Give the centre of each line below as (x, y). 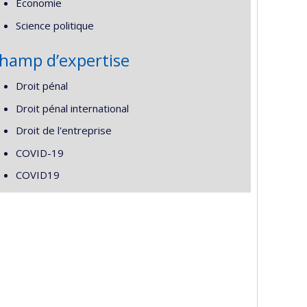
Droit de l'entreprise (63, 130)
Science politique (54, 25)
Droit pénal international (72, 108)
